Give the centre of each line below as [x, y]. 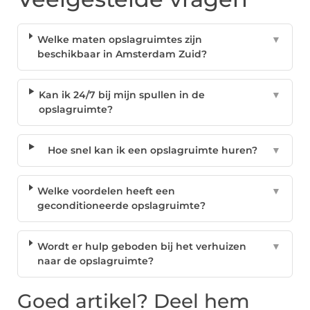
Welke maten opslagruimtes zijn [119, 40]
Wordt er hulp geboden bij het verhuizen [142, 247]
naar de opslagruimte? [96, 261]
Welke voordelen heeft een [107, 191]
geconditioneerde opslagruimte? [122, 206]
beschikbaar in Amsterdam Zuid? [122, 54]
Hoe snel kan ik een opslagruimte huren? [152, 151]
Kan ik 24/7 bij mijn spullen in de [122, 95]
